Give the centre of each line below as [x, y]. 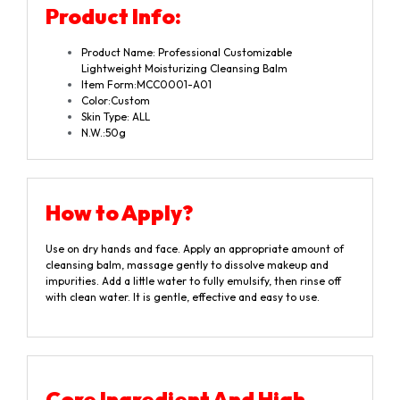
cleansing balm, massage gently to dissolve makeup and [187, 265]
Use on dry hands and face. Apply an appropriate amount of [195, 249]
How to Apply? [119, 213]
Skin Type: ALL [116, 117]
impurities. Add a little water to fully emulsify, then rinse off [193, 281]
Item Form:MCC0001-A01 [149, 85]
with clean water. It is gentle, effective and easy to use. [183, 297]
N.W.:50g [104, 133]
